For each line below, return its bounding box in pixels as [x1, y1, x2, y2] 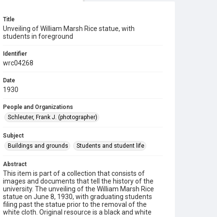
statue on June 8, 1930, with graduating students [3, 193, 152, 201]
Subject [3, 132, 24, 139]
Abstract [3, 161, 27, 168]
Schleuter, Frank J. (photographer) [8, 114, 97, 121]
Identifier [3, 50, 27, 57]
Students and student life [77, 142, 144, 149]
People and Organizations [3, 104, 73, 110]
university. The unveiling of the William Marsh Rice [3, 185, 154, 193]
